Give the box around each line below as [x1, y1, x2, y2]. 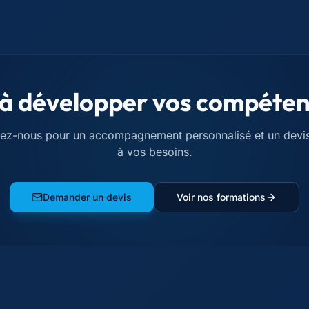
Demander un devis [43, 191, 132, 203]
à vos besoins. [117, 145, 192, 159]
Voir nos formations [177, 191, 266, 203]
